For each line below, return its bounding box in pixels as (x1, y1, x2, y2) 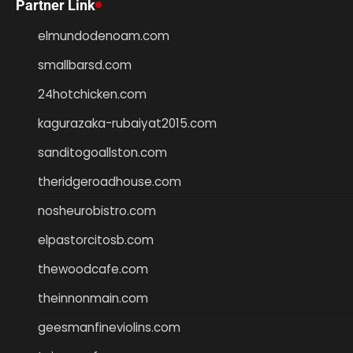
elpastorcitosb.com (38, 231, 154, 248)
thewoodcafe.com (38, 260, 148, 277)
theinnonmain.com (38, 289, 148, 307)
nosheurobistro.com (38, 202, 156, 219)
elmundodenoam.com (38, 27, 169, 44)
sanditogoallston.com (38, 143, 167, 161)
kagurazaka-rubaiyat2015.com (38, 114, 217, 132)
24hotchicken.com (38, 85, 147, 102)
